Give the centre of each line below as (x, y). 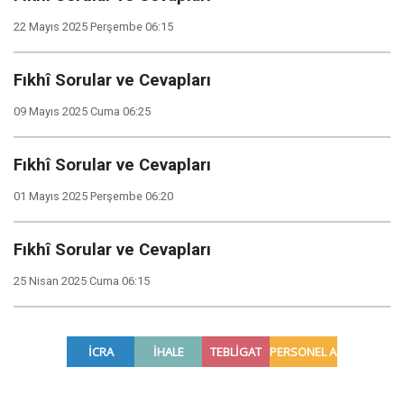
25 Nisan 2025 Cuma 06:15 (82, 281)
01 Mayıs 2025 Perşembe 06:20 (93, 196)
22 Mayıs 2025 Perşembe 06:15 (93, 27)
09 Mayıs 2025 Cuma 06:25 (82, 111)
